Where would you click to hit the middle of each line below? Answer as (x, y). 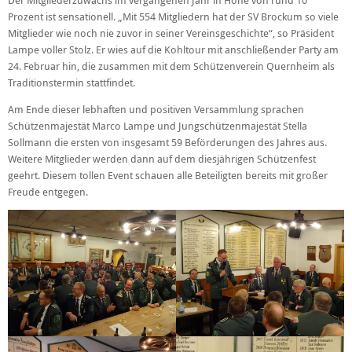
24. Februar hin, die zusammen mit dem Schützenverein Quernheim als (171, 67)
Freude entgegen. (48, 192)
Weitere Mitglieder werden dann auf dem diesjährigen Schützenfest (162, 159)
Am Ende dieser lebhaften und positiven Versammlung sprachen (156, 109)
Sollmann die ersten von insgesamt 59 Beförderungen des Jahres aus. (167, 142)
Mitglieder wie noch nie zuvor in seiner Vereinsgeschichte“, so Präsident (171, 34)
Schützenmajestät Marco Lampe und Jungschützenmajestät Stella (158, 126)
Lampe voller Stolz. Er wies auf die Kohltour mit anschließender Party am (173, 50)
